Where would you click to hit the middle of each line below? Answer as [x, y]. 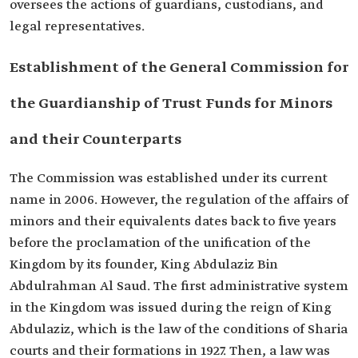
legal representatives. [77, 27]
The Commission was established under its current [169, 179]
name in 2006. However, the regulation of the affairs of [179, 200]
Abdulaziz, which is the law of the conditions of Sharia [179, 330]
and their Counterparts [95, 140]
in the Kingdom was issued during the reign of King [171, 308]
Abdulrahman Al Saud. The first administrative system [179, 286]
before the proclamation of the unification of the [160, 243]
